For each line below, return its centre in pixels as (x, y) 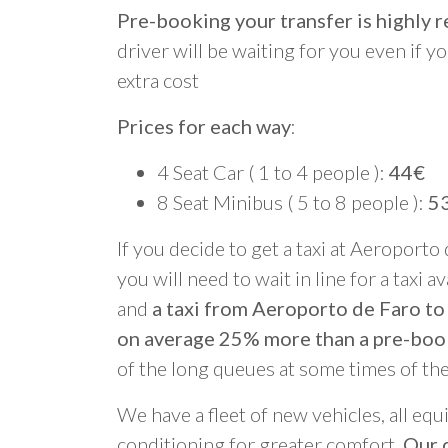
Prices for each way (204, 126)
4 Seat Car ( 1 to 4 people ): (273, 172)
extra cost (158, 80)
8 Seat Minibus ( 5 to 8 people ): (292, 202)
